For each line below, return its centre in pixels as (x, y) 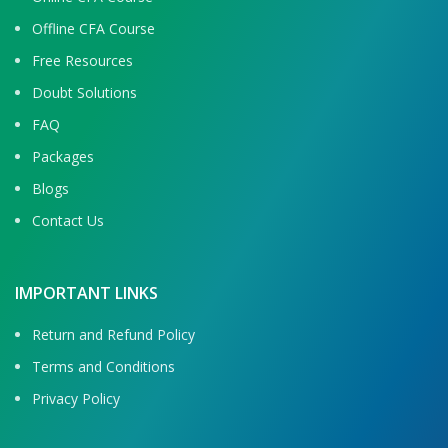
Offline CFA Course (93, 28)
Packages (63, 156)
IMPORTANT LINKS (86, 292)
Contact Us (68, 220)
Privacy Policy (76, 398)
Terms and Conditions (103, 366)
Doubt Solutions (84, 92)
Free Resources (82, 60)
